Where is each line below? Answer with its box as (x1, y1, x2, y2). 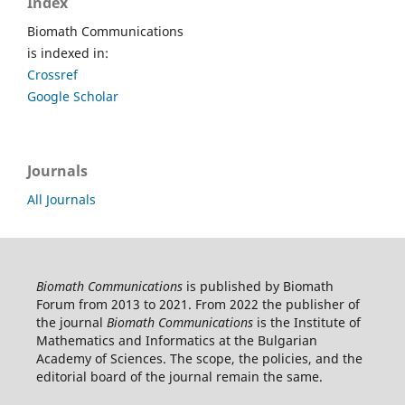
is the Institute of (252, 313, 361, 331)
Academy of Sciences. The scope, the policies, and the (35, 349, 363, 367)
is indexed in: (27, 43, 108, 61)
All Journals (27, 190, 96, 208)
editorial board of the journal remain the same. (35, 367, 323, 385)
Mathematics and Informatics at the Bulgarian (35, 331, 317, 349)
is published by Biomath (182, 277, 334, 295)
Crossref (27, 65, 78, 83)
